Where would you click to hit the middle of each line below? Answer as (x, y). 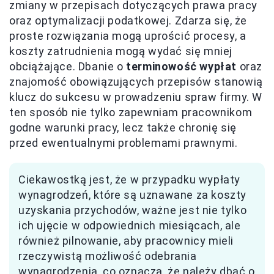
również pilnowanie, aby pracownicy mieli (126, 241)
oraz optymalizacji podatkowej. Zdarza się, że (128, 21)
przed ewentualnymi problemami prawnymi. (124, 143)
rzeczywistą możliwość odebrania (108, 256)
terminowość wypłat (182, 67)
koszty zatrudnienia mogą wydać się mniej (121, 51)
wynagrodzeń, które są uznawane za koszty (133, 195)
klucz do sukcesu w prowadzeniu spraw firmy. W (136, 97)
